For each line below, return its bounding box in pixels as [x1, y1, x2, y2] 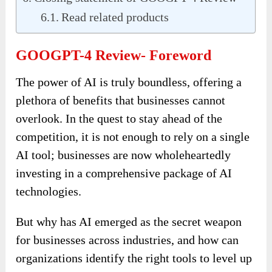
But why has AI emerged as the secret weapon [16, 214, 242, 228]
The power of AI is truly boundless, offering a [16, 75, 242, 89]
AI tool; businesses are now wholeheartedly [16, 148, 231, 161]
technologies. [16, 184, 82, 198]
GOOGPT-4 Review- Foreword [16, 47, 212, 63]
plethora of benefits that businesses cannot [16, 93, 226, 107]
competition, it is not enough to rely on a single [16, 129, 250, 143]
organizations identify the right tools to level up [16, 251, 253, 265]
